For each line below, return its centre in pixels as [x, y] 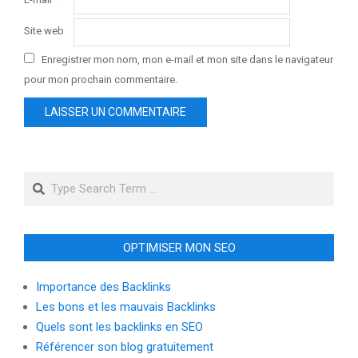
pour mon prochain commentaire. [101, 80]
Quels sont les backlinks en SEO [119, 326]
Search [44, 179]
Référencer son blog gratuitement [125, 346]
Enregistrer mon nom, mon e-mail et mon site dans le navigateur [187, 60]
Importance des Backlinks [103, 286]
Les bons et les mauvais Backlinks [126, 306]
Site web [44, 31]
